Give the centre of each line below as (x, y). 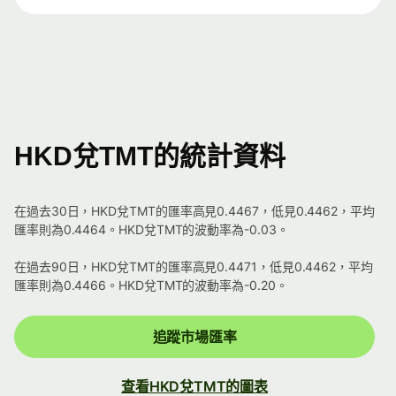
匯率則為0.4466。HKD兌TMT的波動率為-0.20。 (151, 286)
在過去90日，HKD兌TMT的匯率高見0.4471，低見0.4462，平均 (194, 267)
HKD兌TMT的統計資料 (150, 156)
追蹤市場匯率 (194, 337)
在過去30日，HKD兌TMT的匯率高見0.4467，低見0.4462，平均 (194, 211)
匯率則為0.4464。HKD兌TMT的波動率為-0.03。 (152, 230)
